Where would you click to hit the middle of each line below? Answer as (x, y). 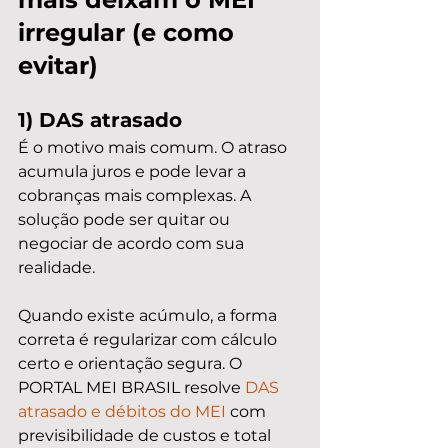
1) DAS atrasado (100, 120)
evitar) (58, 65)
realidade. (56, 267)
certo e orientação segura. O (132, 363)
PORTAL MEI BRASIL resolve (131, 387)
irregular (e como (129, 32)
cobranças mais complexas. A (136, 195)
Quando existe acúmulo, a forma (149, 315)
